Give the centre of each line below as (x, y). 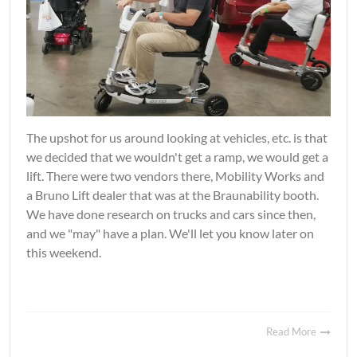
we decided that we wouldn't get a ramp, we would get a (177, 157)
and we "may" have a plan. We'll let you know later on (170, 233)
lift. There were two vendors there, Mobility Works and (175, 176)
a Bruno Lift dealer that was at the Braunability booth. (173, 195)
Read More (292, 332)
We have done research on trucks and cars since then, (171, 214)
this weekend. (64, 253)
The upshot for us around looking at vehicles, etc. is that (177, 138)
